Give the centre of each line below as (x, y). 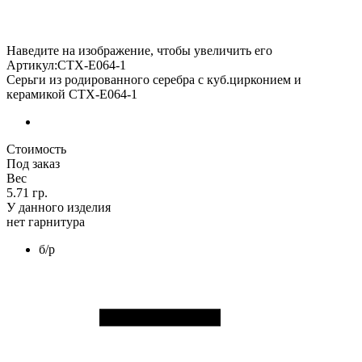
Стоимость (36, 149)
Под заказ (33, 164)
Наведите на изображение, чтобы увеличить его (139, 51)
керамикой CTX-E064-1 (72, 94)
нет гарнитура (46, 222)
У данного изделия (59, 207)
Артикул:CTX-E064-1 (66, 65)
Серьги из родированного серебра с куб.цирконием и (154, 80)
